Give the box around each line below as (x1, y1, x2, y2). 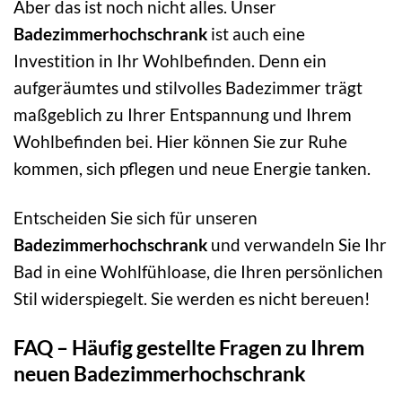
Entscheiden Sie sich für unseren (13, 207, 258, 229)
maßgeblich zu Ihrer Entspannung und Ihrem (13, 104, 352, 126)
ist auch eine (207, 23, 305, 45)
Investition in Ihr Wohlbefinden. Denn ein (13, 50, 327, 72)
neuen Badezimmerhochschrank (13, 361, 306, 387)
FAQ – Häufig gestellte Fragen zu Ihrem (13, 335, 364, 361)
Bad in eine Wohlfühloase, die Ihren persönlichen (13, 261, 383, 283)
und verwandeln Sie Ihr (207, 234, 387, 256)
